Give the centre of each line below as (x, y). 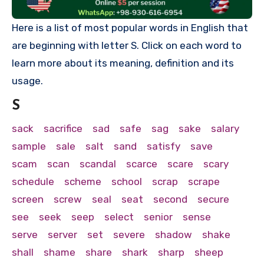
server (62, 234)
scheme (83, 181)
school (127, 181)
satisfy (164, 146)
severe (129, 234)
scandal (98, 164)
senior (158, 217)
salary (225, 128)
